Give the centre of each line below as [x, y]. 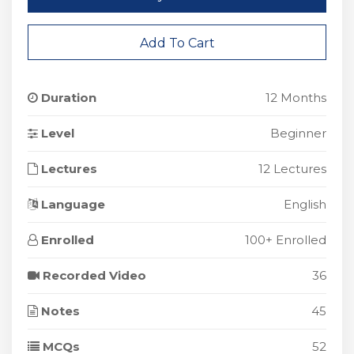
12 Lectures [292, 169]
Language [72, 204]
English [305, 204]
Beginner [298, 133]
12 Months [296, 98]
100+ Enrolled [286, 240]
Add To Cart [177, 43]
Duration [67, 98]
